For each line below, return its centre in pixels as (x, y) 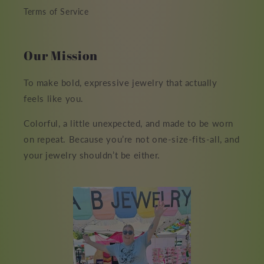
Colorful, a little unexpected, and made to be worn (129, 123)
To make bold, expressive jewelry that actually (121, 83)
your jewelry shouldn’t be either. (92, 155)
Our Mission (61, 56)
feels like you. (54, 99)
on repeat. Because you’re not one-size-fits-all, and (132, 139)
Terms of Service (56, 12)
